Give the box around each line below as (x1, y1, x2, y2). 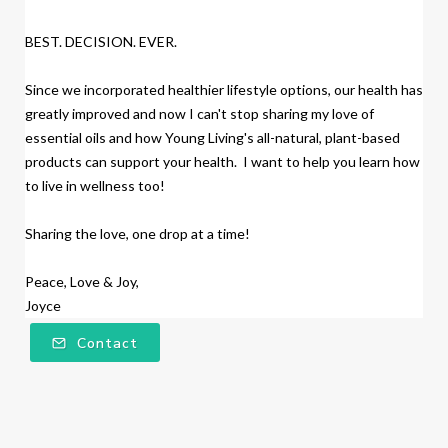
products (25, 152, 82, 170)
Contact (72, 333, 138, 353)
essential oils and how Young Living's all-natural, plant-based (25, 128, 400, 146)
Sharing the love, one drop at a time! (25, 224, 250, 242)
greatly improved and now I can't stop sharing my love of (25, 104, 374, 122)
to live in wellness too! (25, 176, 171, 194)
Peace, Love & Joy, (25, 272, 139, 290)
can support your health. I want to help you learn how (85, 152, 420, 170)
